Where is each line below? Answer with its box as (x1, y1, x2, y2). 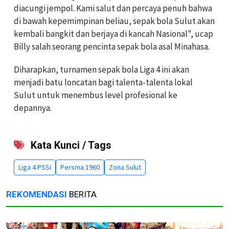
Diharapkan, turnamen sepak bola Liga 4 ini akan (14, 64, 189, 76)
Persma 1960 (60, 163, 100, 172)
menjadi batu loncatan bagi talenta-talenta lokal (14, 77, 193, 88)
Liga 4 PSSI (18, 163, 51, 172)
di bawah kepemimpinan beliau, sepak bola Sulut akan (14, 15, 215, 27)
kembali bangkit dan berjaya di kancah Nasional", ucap (14, 28, 213, 40)
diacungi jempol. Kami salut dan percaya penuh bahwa (14, 3, 212, 14)
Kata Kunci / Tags (28, 139, 111, 152)
